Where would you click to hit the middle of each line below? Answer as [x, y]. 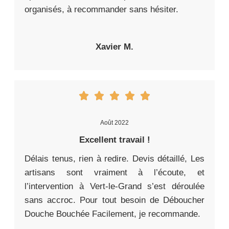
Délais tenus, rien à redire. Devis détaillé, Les [114, 159]
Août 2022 [114, 123]
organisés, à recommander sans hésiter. [101, 10]
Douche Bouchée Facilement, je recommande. [112, 214]
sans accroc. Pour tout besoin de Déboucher [114, 200]
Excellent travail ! [114, 140]
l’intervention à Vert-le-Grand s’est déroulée [114, 187]
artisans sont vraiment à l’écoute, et [114, 173]
